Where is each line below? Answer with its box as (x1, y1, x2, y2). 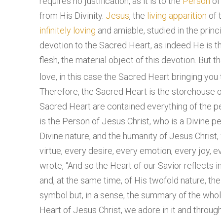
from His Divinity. (39, 10, 106, 21)
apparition (169, 10, 207, 21)
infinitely (39, 25, 71, 36)
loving (73, 25, 96, 36)
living (147, 10, 167, 21)
